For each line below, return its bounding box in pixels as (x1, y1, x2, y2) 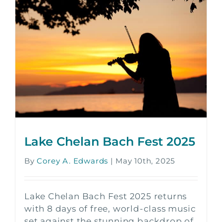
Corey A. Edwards (37, 156, 109, 166)
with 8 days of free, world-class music (24, 204, 196, 214)
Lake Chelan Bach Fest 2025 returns (24, 191, 187, 202)
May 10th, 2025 (115, 156, 175, 166)
